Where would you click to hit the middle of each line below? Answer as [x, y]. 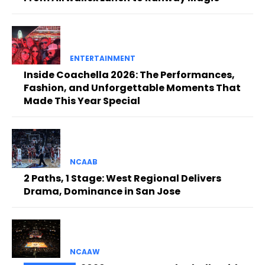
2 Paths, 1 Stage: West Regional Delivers [122, 178]
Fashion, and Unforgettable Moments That [132, 88]
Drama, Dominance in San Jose [102, 191]
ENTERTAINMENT [102, 59]
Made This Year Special [82, 101]
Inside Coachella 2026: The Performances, [129, 75]
